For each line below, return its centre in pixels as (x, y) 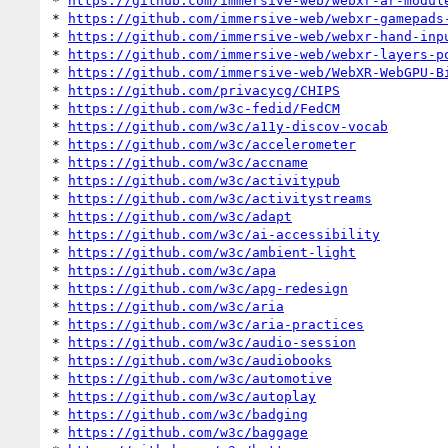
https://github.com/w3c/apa (172, 270)
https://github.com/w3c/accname (188, 162)
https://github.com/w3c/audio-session (212, 342)
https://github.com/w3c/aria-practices (216, 324)
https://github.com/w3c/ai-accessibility (224, 234)
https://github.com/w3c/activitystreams (220, 198)
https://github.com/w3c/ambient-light (212, 252)
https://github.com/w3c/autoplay (192, 396)
